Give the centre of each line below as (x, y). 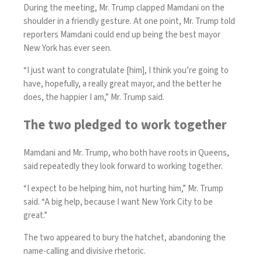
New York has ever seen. (68, 49)
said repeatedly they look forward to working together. (124, 166)
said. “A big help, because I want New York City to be (118, 202)
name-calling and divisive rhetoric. (85, 251)
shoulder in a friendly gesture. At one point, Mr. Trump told (129, 22)
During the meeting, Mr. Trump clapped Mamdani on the (124, 8)
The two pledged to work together (125, 125)
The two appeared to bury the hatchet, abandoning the (125, 237)
